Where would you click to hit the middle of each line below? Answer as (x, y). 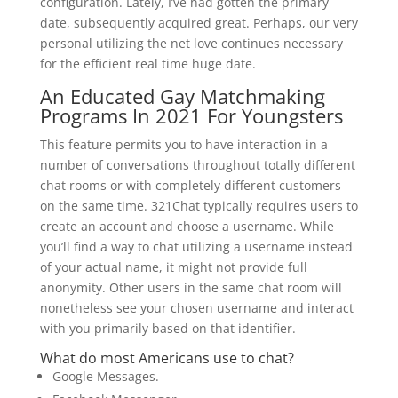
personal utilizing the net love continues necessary (191, 43)
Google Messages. (105, 376)
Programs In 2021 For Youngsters (191, 115)
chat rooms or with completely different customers (190, 185)
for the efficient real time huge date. (147, 64)
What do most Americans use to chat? (167, 358)
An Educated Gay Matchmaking (182, 96)
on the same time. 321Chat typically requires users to (199, 206)
